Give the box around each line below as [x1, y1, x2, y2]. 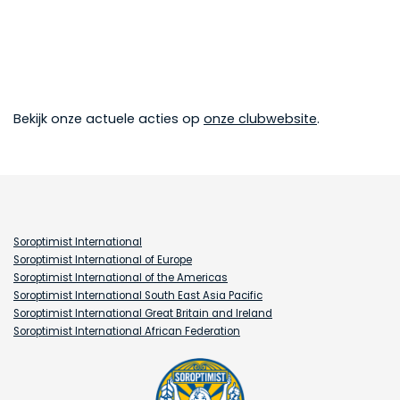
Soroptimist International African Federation [13, 324, 240, 338]
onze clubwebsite [204, 110, 317, 128]
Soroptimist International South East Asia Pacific [13, 288, 262, 303]
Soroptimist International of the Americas [13, 271, 228, 285]
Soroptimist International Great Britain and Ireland [13, 306, 272, 321]
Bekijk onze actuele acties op [13, 110, 204, 128]
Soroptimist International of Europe [13, 253, 192, 267]
